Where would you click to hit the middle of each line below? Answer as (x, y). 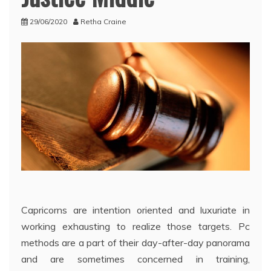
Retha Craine (103, 21)
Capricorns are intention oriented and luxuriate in (135, 210)
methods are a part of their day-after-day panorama (135, 243)
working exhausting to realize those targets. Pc (135, 227)
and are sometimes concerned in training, (135, 259)
